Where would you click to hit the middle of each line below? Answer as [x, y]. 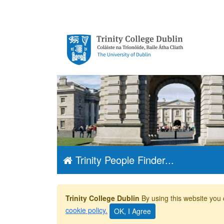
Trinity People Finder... [123, 160]
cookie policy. [86, 210]
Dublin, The [108, 63]
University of [111, 82]
